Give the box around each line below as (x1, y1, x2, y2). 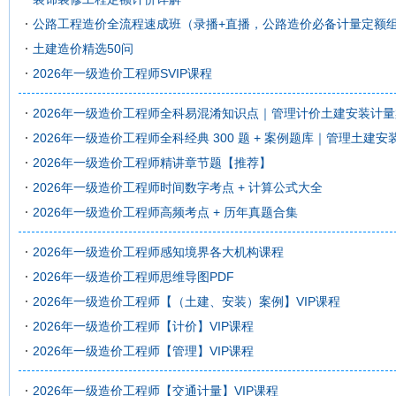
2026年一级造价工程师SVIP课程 (33, 66, 212, 80)
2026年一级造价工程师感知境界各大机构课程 (33, 245, 284, 259)
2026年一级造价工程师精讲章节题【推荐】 (33, 156, 271, 170)
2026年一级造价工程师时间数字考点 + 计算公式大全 (33, 180, 323, 194)
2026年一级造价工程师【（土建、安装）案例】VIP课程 (33, 294, 340, 308)
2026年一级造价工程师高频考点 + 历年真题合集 (33, 205, 298, 219)
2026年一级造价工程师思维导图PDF (33, 270, 234, 284)
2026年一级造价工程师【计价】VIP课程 (33, 319, 254, 333)
